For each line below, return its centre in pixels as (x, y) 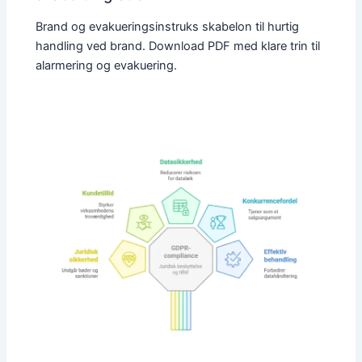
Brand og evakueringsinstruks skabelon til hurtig (168, 27)
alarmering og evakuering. (107, 66)
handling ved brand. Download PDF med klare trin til (178, 46)
